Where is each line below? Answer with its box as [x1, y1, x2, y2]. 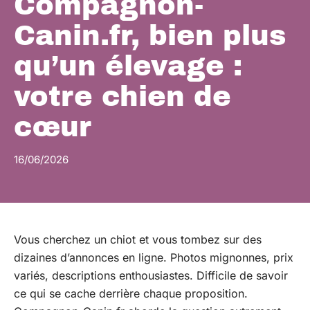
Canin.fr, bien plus [14, 21, 286, 51]
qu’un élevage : [14, 51, 242, 81]
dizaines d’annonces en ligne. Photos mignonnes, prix [14, 250, 293, 264]
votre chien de [14, 82, 231, 111]
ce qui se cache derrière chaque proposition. [14, 286, 248, 300]
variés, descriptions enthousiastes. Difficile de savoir [14, 268, 288, 282]
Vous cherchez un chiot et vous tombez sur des [14, 232, 262, 246]
